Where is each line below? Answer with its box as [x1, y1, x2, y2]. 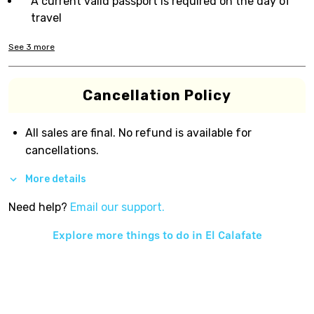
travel [31, 11, 62, 25]
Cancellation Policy [83, 87, 231, 104]
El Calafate [205, 228, 262, 242]
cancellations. [25, 144, 99, 157]
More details [25, 172, 86, 185]
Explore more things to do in [52, 228, 205, 242]
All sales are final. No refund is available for [25, 126, 252, 139]
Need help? [8, 200, 67, 214]
